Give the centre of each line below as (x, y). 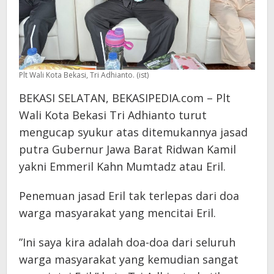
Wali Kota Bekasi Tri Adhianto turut (113, 115)
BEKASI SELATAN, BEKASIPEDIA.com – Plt (125, 98)
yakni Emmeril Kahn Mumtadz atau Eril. (122, 166)
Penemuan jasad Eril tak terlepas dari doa (129, 195)
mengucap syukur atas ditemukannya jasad (133, 132)
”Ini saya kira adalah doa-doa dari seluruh (127, 242)
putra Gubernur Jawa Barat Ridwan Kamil (128, 149)
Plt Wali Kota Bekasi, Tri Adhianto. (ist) (84, 75)
